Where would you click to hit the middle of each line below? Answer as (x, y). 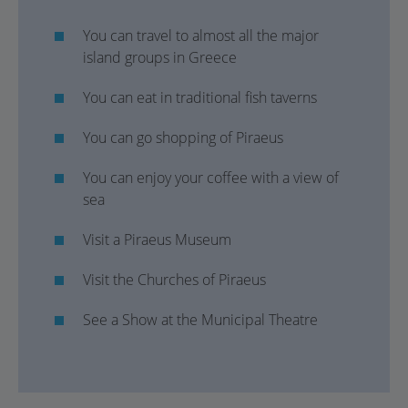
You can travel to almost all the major (201, 36)
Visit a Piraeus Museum (157, 240)
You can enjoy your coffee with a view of (211, 178)
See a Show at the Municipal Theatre (200, 320)
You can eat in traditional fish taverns (200, 97)
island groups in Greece (160, 57)
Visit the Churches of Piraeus (174, 280)
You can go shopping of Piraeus (183, 138)
